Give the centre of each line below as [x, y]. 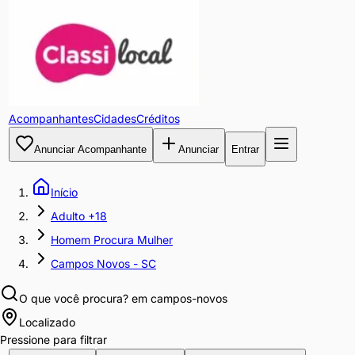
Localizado [47, 322]
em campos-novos [178, 298]
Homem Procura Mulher [112, 240]
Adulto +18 [79, 216]
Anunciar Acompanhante [90, 149]
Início [64, 192]
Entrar [245, 149]
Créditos [158, 118]
